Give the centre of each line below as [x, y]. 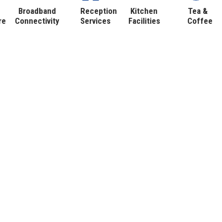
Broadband [37, 11]
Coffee [200, 21]
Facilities [144, 21]
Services [96, 21]
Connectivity [37, 21]
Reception [99, 11]
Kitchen [144, 11]
